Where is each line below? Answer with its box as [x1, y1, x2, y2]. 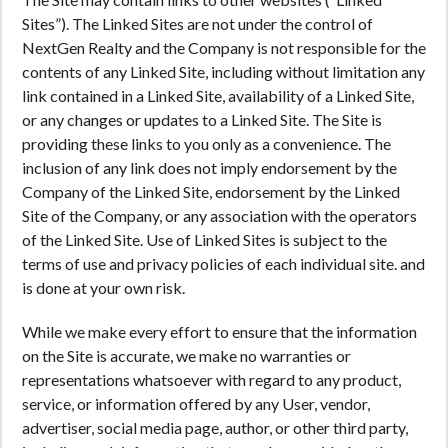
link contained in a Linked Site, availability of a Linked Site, [22, 86, 414, 105]
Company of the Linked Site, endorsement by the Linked [22, 182, 400, 201]
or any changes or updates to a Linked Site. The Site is [22, 110, 382, 129]
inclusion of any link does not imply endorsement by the [22, 158, 397, 177]
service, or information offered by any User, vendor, [22, 394, 370, 413]
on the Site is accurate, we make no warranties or [22, 346, 351, 365]
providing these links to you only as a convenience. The [22, 134, 391, 153]
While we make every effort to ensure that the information [22, 322, 417, 341]
